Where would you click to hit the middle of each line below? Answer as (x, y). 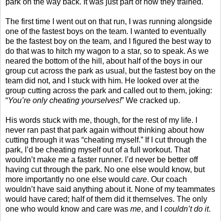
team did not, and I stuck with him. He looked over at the (102, 80)
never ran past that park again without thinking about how (105, 130)
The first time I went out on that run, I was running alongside (109, 21)
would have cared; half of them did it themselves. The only (106, 199)
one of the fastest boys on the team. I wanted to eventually (106, 31)
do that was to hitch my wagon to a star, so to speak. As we (107, 51)
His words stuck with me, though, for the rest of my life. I (101, 120)
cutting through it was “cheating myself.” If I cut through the (106, 140)
